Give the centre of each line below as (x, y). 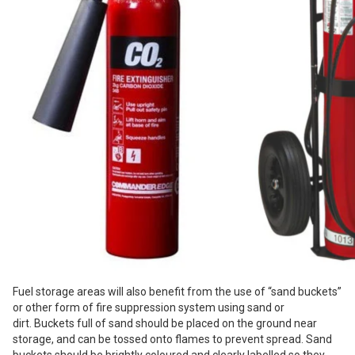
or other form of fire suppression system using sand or (149, 308)
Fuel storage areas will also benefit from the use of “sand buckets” (177, 292)
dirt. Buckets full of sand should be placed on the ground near (165, 324)
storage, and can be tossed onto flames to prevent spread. (159, 340)
